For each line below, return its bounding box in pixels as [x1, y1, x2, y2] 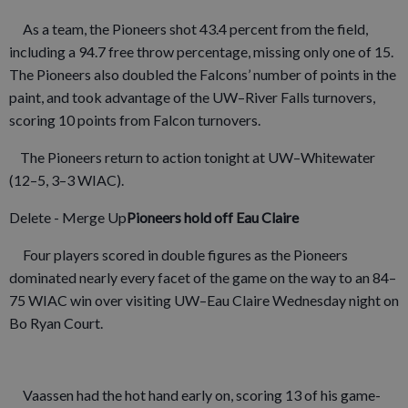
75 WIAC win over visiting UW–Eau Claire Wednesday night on [9, 291, 399, 309]
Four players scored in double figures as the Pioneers [9, 245, 348, 263]
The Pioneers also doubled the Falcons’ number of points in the [9, 65, 396, 83]
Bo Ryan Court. [9, 313, 103, 331]
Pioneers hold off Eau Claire [127, 208, 299, 226]
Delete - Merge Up [9, 208, 127, 226]
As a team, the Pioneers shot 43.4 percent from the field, [9, 19, 368, 37]
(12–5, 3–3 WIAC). [9, 170, 124, 189]
